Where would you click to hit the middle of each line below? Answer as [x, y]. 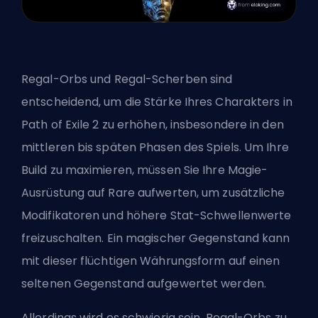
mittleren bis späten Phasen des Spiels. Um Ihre [155, 147]
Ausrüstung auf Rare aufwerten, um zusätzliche [153, 192]
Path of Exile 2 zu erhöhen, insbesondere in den [153, 124]
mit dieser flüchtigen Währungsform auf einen [151, 261]
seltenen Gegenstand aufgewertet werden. [144, 283]
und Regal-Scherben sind [160, 79]
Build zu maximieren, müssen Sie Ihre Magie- [145, 170]
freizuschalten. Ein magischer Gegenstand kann [156, 238]
